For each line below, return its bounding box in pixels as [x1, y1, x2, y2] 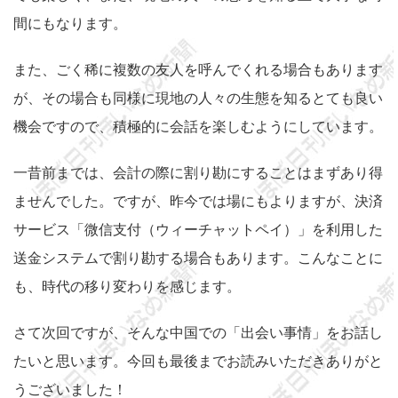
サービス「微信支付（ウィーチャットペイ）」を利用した [13, 220, 383, 238]
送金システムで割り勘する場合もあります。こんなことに [13, 249, 383, 267]
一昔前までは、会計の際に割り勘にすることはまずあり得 [13, 163, 383, 181]
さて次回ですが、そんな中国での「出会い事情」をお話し [13, 323, 383, 341]
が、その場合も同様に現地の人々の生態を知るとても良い [13, 89, 383, 107]
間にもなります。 [13, 14, 127, 32]
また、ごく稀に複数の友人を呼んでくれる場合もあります [13, 60, 383, 78]
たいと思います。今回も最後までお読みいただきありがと [13, 352, 383, 370]
